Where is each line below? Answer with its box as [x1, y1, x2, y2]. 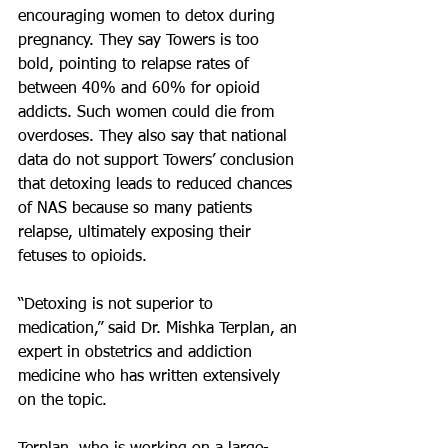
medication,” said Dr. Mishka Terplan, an [18, 321, 302, 337]
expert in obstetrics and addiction [18, 345, 257, 361]
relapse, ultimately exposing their [18, 225, 256, 241]
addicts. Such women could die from [18, 105, 279, 121]
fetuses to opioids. [18, 249, 147, 265]
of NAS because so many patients [18, 201, 257, 217]
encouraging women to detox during [18, 9, 280, 25]
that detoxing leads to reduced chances [18, 177, 297, 193]
